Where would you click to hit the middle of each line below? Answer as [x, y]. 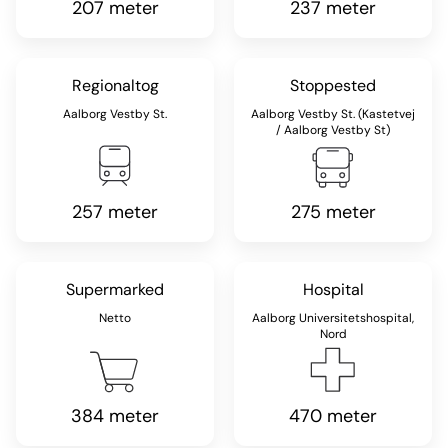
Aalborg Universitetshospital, [333, 318]
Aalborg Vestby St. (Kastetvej [333, 114]
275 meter [333, 212]
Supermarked [115, 289]
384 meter [115, 416]
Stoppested [333, 85]
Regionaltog [115, 85]
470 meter [333, 416]
